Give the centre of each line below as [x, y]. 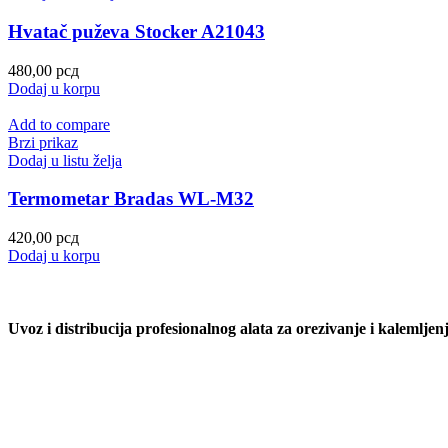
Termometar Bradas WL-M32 [131, 199]
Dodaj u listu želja [65, 160]
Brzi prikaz [43, 142]
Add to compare [59, 124]
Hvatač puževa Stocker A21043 [136, 32]
